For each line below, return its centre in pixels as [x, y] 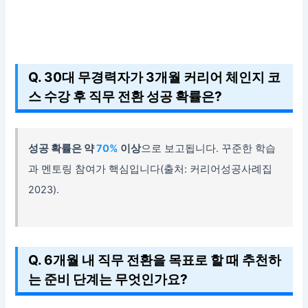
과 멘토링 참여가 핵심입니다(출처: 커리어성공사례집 [151, 169]
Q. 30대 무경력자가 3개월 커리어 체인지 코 [155, 77]
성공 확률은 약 [63, 149]
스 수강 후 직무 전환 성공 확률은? [125, 97]
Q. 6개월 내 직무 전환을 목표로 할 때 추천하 [155, 260]
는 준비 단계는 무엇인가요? [108, 279]
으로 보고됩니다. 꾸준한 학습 [209, 149]
